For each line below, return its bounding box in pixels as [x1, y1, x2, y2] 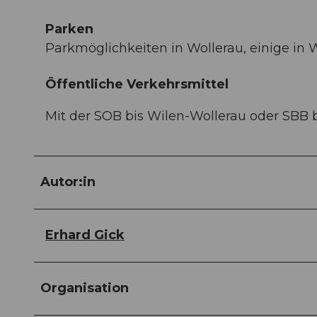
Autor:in [40, 174, 96, 190]
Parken [45, 21, 93, 38]
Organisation [40, 280, 129, 296]
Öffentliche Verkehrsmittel [45, 76, 229, 93]
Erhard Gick [45, 227, 125, 243]
